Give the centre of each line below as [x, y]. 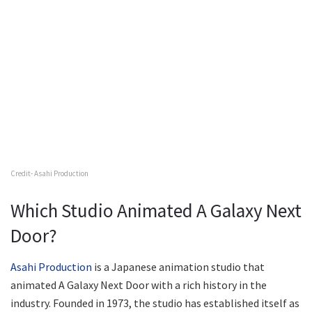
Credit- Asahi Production [49, 173]
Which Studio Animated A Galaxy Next [156, 211]
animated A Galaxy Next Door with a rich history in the [139, 285]
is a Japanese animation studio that [178, 267]
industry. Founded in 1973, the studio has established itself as [155, 303]
